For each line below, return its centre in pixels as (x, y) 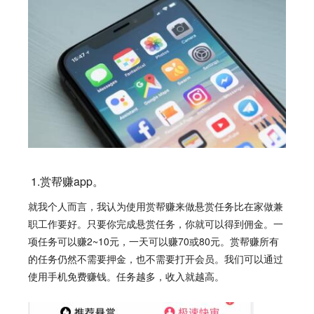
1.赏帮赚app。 (66, 181)
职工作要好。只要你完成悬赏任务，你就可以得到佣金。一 (156, 223)
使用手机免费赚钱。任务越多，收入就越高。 (126, 276)
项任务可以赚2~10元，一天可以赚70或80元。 (129, 241)
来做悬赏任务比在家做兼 (229, 206)
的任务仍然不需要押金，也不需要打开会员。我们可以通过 (156, 258)
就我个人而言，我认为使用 (87, 206)
